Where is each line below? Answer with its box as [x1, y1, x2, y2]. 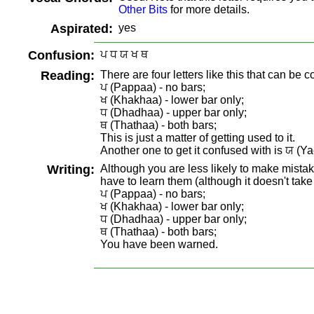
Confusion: [28, 48, 95, 62]
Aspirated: [50, 22, 113, 36]
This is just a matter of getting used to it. [100, 132, 295, 144]
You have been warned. [100, 238, 218, 250]
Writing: [47, 163, 95, 177]
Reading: [41, 69, 95, 83]
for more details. [168, 4, 250, 15]
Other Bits [118, 4, 168, 15]
